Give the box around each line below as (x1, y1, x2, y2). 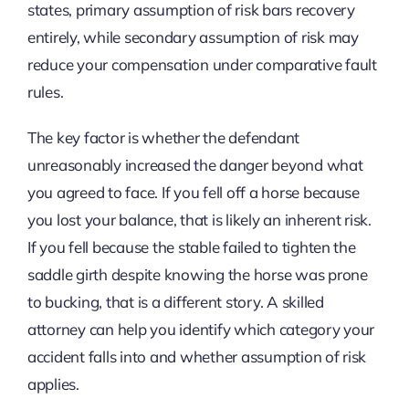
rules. (26, 81, 64, 101)
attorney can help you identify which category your (26, 319, 375, 339)
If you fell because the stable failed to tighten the (26, 236, 356, 257)
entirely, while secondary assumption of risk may (26, 26, 359, 47)
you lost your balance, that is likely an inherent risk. (26, 209, 372, 229)
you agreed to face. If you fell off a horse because (26, 182, 360, 202)
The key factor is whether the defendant (26, 127, 300, 147)
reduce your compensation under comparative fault (26, 54, 377, 74)
